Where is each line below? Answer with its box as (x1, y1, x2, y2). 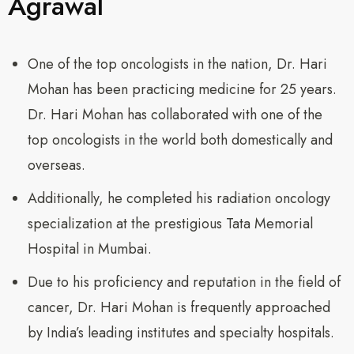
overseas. (28, 155, 85, 176)
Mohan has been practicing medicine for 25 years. (28, 79, 337, 100)
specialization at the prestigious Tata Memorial (28, 213, 313, 235)
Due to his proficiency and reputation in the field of (28, 272, 341, 293)
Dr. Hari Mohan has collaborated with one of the (28, 104, 322, 126)
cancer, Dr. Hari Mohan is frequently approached (28, 297, 330, 318)
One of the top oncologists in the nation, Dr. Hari (28, 54, 327, 75)
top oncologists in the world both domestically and (28, 130, 333, 151)
